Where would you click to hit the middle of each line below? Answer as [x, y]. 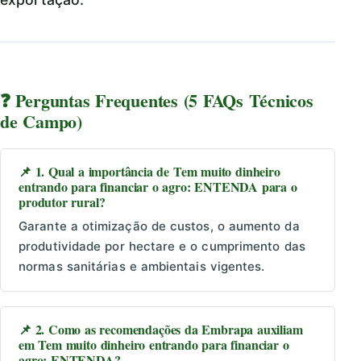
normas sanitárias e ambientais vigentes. [142, 267]
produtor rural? [62, 202]
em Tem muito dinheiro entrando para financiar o [154, 345]
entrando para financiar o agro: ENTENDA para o [158, 187]
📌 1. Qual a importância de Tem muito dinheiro [149, 172]
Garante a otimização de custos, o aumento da [159, 226]
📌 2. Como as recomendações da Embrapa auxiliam [161, 330]
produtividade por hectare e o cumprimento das [162, 247]
